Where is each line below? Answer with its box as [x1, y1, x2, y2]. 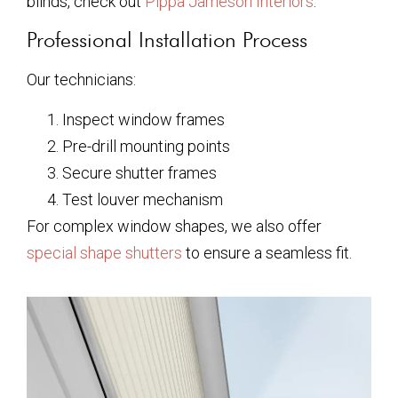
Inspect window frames [62, 109, 225, 129]
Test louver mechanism [62, 189, 223, 209]
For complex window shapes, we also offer [27, 216, 322, 235]
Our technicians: [27, 70, 136, 90]
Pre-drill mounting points [62, 136, 230, 155]
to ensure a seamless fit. [182, 243, 352, 262]
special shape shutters [27, 243, 182, 262]
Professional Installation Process [27, 27, 307, 53]
